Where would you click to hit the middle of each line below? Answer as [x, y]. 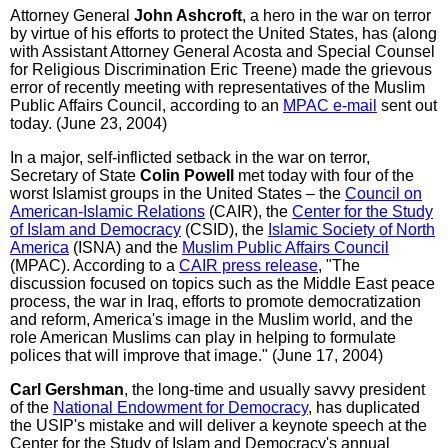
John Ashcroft [188, 15]
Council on [383, 193]
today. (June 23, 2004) [88, 123]
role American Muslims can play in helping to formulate [203, 337]
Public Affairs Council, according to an [146, 105]
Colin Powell [187, 175]
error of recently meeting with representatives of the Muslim [217, 87]
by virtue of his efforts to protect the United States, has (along [223, 33]
